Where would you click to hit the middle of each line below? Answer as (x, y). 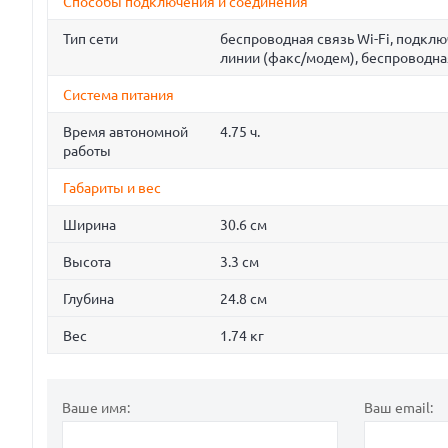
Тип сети (90, 39)
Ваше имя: (96, 408)
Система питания (118, 95)
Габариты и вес (112, 188)
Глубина (88, 299)
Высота (87, 262)
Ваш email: (398, 408)
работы (87, 151)
